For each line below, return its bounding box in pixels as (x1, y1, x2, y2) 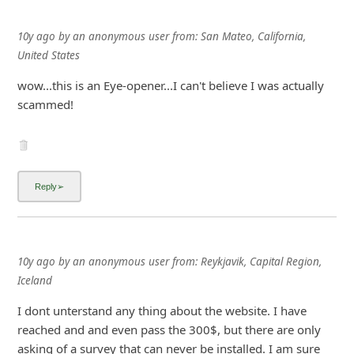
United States (17, 48, 80, 63)
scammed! (17, 96, 73, 113)
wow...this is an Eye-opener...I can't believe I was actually (17, 77, 324, 94)
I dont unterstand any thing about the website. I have (17, 302, 307, 318)
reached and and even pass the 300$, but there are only (17, 321, 321, 337)
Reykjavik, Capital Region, (200, 254, 322, 269)
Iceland (17, 273, 52, 288)
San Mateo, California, (200, 29, 306, 44)
